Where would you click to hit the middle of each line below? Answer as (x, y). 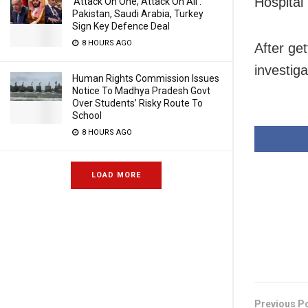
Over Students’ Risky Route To (137, 103)
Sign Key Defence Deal (121, 26)
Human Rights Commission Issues (146, 78)
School (87, 115)
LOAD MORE (116, 175)
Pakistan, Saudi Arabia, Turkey (138, 14)
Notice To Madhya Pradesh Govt (141, 91)
